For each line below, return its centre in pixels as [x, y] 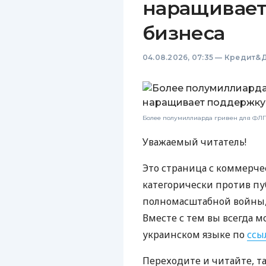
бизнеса [184, 33]
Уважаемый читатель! [194, 142]
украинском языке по [195, 235]
